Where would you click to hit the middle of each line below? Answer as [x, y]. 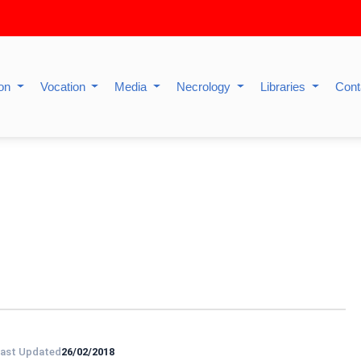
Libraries [285, 87]
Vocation [64, 87]
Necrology [205, 87]
